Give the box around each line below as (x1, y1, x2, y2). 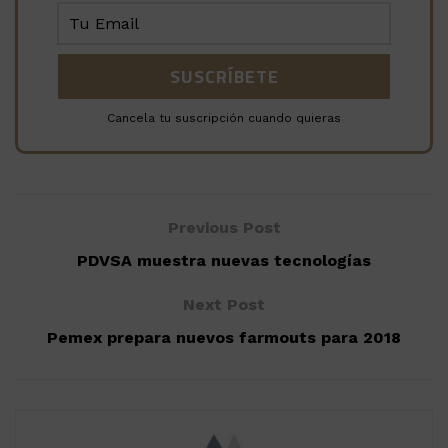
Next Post (183, 295, 265, 315)
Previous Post (167, 218, 281, 238)
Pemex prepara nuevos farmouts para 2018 (47, 328, 401, 348)
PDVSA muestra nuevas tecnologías (77, 251, 371, 271)
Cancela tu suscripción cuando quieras (107, 111, 341, 126)
